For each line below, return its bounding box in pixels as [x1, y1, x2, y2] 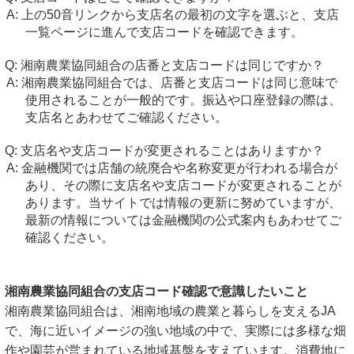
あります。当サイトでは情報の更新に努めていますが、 [24, 196, 341, 209]
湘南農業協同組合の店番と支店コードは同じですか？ [21, 58, 324, 72]
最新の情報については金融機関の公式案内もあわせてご [24, 213, 341, 227]
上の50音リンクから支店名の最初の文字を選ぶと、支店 [21, 8, 339, 21]
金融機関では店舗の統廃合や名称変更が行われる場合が [21, 161, 337, 175]
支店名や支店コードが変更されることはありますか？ [21, 144, 324, 157]
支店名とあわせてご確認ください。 [24, 111, 228, 124]
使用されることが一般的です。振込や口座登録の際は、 [24, 93, 341, 107]
